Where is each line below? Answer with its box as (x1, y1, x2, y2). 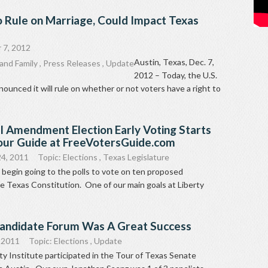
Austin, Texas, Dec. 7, (134, 57, 214, 68)
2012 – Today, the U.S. (134, 70, 217, 81)
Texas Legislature (103, 152, 169, 163)
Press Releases (43, 58, 100, 69)
